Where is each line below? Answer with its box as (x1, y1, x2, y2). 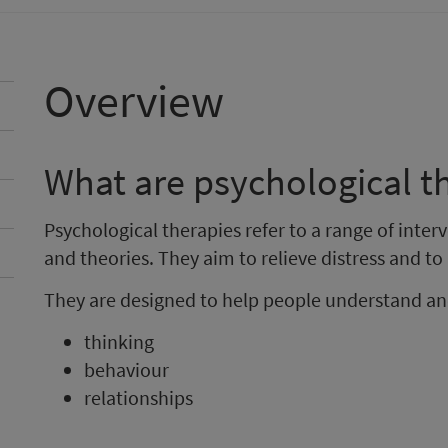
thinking (84, 329, 154, 354)
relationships (84, 385, 193, 410)
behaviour (84, 357, 169, 382)
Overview (44, 72, 224, 130)
